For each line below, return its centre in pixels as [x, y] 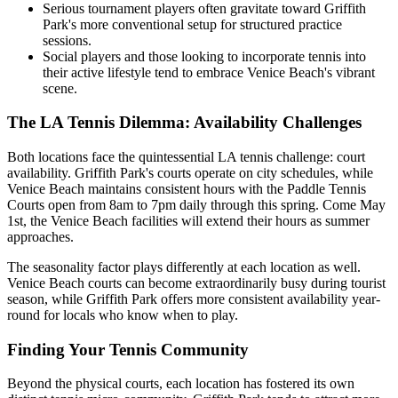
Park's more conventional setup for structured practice [192, 24]
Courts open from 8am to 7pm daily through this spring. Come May [196, 204]
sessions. [67, 40]
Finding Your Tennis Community [128, 349]
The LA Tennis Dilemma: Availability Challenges [184, 123]
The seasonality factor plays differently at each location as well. [184, 267]
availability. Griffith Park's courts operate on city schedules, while [190, 172]
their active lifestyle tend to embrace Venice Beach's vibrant [209, 72]
